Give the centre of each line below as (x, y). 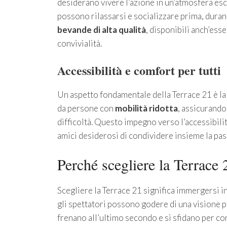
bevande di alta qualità (101, 30)
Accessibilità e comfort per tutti (139, 70)
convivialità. (79, 44)
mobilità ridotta (146, 108)
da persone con (86, 108)
